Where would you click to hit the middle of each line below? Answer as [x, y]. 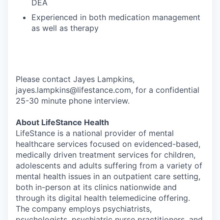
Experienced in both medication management [116, 17]
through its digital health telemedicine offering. [103, 198]
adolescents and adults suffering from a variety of [109, 165]
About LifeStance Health [62, 122]
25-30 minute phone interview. [73, 101]
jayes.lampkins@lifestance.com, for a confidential [108, 90]
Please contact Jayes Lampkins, [75, 79]
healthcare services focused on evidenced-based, [108, 144]
